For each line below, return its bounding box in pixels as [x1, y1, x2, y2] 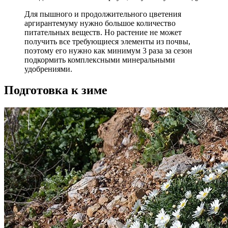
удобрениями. [24, 64, 72, 73]
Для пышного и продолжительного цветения [24, 9, 181, 18]
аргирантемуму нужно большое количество [24, 18, 176, 27]
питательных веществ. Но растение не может [24, 27, 182, 37]
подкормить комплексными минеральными [24, 55, 175, 64]
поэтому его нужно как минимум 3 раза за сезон [24, 46, 192, 55]
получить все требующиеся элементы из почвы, [24, 37, 190, 46]
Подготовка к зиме [4, 83, 107, 97]
